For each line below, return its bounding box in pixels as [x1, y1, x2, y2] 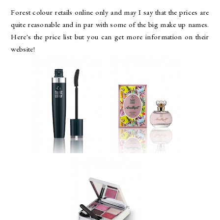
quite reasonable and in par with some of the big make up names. [11, 19, 209, 29]
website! [11, 44, 35, 54]
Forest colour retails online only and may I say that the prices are [11, 7, 209, 17]
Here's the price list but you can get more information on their [11, 31, 209, 41]
